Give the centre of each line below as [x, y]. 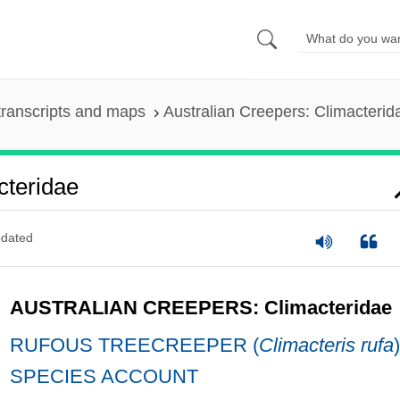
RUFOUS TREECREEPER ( [134, 345]
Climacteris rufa [326, 345]
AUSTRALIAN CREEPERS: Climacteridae [200, 307]
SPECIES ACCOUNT [104, 376]
